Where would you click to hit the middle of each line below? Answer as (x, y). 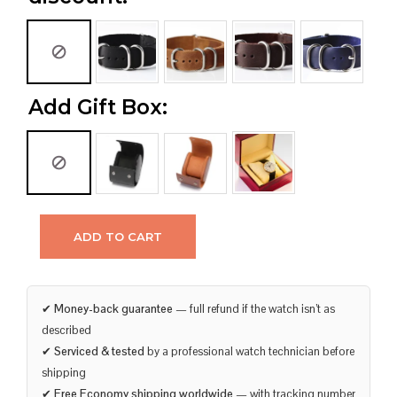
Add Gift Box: (98, 108)
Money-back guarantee (113, 309)
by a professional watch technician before (249, 352)
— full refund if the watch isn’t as (254, 309)
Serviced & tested (99, 352)
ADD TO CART (118, 237)
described (66, 331)
